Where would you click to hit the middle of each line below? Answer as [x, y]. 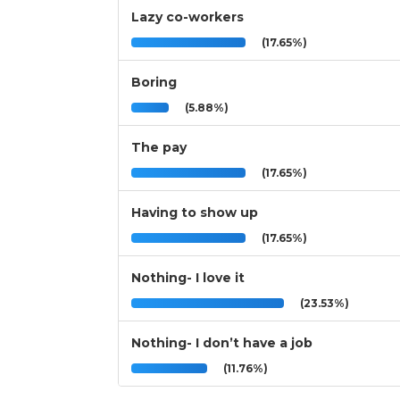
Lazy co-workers [187, 17]
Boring [154, 83]
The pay [159, 148]
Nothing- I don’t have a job [222, 343]
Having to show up [195, 213]
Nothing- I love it [188, 278]
